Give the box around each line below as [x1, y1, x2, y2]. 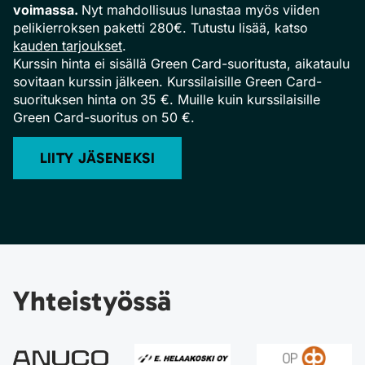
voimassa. [13, 2, 81, 19]
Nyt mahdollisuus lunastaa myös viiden [81, 2, 319, 19]
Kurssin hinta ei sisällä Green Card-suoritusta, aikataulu [13, 55, 350, 73]
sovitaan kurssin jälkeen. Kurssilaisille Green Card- [13, 73, 322, 90]
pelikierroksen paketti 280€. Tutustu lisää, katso [13, 20, 308, 37]
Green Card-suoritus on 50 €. [13, 109, 195, 126]
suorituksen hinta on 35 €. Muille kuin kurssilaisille [13, 91, 320, 108]
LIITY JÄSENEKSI [39, 148, 156, 167]
